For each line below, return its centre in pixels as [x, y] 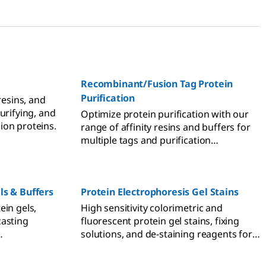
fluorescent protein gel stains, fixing [160, 221]
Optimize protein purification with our [165, 114]
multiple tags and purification [146, 140]
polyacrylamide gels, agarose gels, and [166, 247]
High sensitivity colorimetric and [152, 208]
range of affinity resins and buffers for [166, 127]
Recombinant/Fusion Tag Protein [157, 84]
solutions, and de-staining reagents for [167, 234]
